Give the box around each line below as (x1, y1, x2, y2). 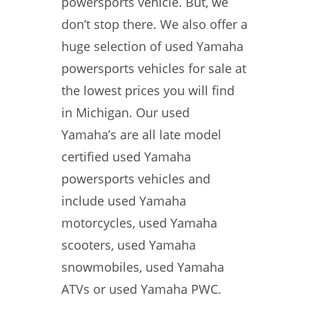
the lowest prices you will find (61, 82, 235, 99)
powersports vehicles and (61, 170, 210, 187)
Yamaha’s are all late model (61, 126, 221, 143)
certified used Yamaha (61, 148, 191, 165)
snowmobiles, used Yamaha (61, 259, 224, 275)
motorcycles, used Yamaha (61, 215, 217, 231)
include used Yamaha (61, 192, 186, 209)
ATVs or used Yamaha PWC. (61, 281, 221, 297)
